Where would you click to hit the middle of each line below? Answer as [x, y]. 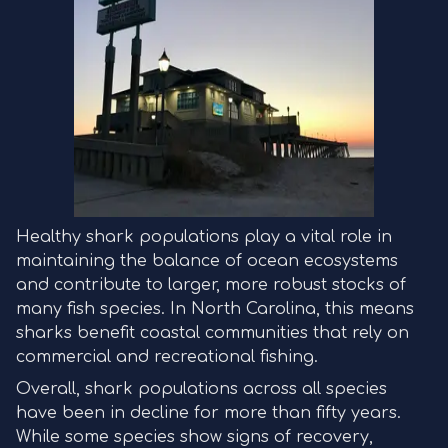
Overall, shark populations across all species [201, 389]
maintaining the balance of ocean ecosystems [207, 261]
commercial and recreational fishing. [167, 357]
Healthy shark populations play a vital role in [204, 237]
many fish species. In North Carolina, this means [215, 309]
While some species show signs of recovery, [194, 437]
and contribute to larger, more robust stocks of [211, 285]
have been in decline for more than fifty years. [208, 413]
